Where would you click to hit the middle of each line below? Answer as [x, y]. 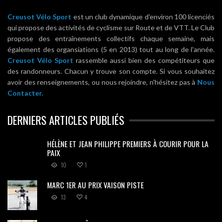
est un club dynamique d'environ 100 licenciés [143, 17]
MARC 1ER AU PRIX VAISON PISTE [95, 185]
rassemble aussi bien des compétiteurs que [144, 60]
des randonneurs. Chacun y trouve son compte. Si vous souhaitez [111, 71]
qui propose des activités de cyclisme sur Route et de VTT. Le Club [111, 28]
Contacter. [25, 93]
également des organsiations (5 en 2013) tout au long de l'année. [111, 49]
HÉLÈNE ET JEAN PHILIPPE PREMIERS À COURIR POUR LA [128, 144]
